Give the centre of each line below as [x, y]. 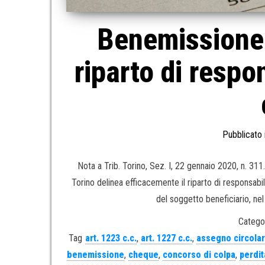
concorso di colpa [199, 254]
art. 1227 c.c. [167, 238]
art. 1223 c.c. [111, 238]
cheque [143, 254]
